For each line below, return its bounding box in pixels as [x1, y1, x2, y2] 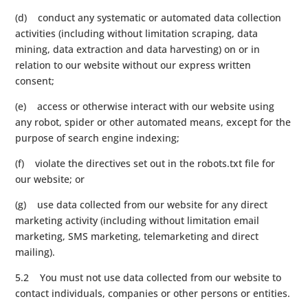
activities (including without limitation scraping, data [15, 26, 258, 40]
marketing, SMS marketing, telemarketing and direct [15, 229, 259, 243]
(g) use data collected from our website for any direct [15, 197, 268, 211]
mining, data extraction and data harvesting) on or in [15, 42, 261, 56]
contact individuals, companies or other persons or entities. [15, 286, 291, 300]
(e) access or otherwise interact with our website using [15, 99, 275, 113]
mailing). [15, 245, 56, 258]
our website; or [15, 172, 85, 186]
